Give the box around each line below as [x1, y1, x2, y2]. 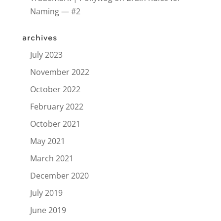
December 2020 [30, 170, 89, 182]
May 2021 [30, 136, 65, 147]
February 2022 [30, 101, 83, 112]
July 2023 [30, 49, 63, 61]
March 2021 [30, 153, 74, 164]
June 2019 [30, 205, 66, 216]
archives [22, 34, 57, 43]
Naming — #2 [30, 6, 80, 17]
